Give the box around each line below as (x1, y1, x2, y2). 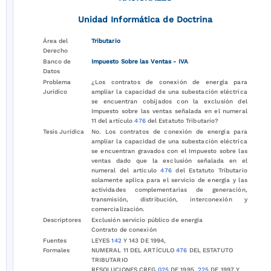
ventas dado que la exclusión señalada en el (91, 157, 247, 164)
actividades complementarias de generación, (91, 186, 247, 193)
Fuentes (42, 237, 67, 244)
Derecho (42, 47, 68, 54)
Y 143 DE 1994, (121, 237, 166, 244)
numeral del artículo (91, 167, 161, 174)
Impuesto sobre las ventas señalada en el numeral (91, 108, 247, 114)
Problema (42, 79, 71, 85)
